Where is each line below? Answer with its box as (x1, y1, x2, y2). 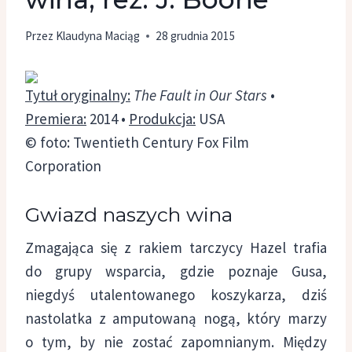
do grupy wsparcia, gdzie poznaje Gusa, (25, 262, 327, 281)
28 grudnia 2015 (156, 27, 236, 43)
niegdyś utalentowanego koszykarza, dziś (25, 285, 327, 305)
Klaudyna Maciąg (56, 27, 141, 43)
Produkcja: (129, 108, 196, 128)
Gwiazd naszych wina (25, 202, 233, 226)
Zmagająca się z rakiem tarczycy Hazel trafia (25, 238, 327, 258)
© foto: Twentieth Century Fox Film (25, 132, 249, 152)
